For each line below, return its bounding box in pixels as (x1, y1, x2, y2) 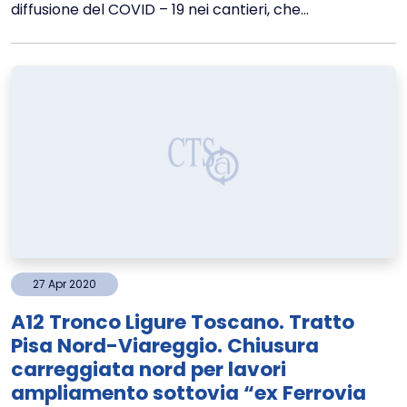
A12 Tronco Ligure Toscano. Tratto (11, 308, 354, 336)
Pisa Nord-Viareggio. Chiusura (11, 332, 319, 360)
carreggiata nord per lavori (11, 355, 286, 383)
